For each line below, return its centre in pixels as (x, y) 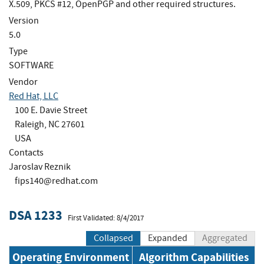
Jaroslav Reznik (40, 166)
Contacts (26, 152)
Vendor (23, 82)
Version (24, 20)
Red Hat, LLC (34, 96)
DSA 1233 (36, 216)
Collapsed (113, 238)
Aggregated (225, 238)
